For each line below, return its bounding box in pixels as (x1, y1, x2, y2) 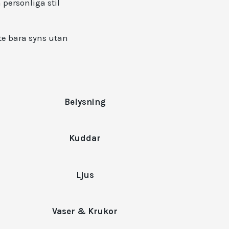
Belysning (64, 97, 106, 107)
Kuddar (69, 133, 101, 144)
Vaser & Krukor (52, 206, 118, 216)
